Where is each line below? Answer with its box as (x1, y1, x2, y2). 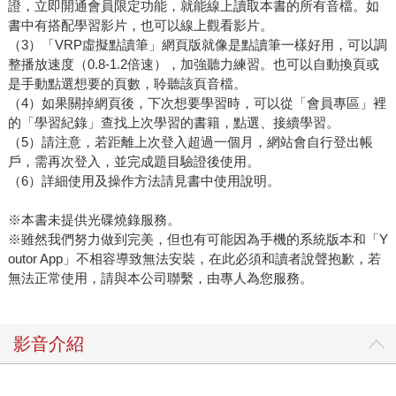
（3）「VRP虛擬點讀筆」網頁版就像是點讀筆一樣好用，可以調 (7, 37, 387, 53)
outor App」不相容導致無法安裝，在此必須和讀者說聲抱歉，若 (7, 251, 381, 267)
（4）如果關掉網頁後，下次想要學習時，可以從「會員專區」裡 (7, 95, 386, 111)
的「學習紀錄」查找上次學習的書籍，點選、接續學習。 (7, 115, 339, 131)
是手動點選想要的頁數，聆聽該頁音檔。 (7, 76, 247, 92)
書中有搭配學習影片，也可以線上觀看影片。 (7, 18, 273, 34)
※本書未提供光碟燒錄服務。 (7, 212, 180, 228)
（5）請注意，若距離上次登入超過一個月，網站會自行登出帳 (7, 134, 373, 150)
